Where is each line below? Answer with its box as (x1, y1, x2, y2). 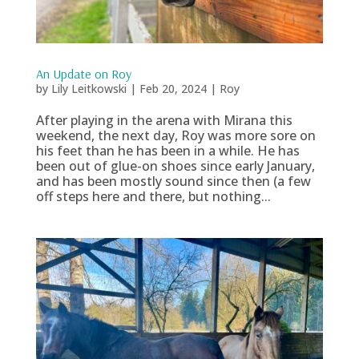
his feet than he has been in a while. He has (35, 142, 300, 160)
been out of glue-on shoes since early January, (35, 157, 315, 175)
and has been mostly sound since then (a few (35, 172, 311, 191)
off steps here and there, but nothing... (35, 188, 271, 206)
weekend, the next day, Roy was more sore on (35, 127, 316, 145)
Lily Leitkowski (50, 81, 127, 97)
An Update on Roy (35, 66, 131, 83)
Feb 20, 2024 (139, 81, 207, 97)
